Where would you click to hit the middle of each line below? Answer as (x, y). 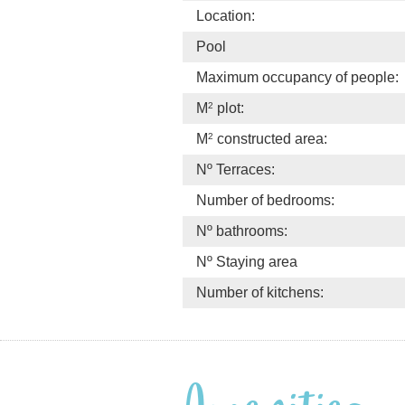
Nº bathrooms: (242, 231)
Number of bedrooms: (265, 200)
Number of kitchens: (260, 292)
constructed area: (270, 139)
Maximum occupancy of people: (297, 77)
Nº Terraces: (235, 170)
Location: (226, 16)
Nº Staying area (247, 262)
